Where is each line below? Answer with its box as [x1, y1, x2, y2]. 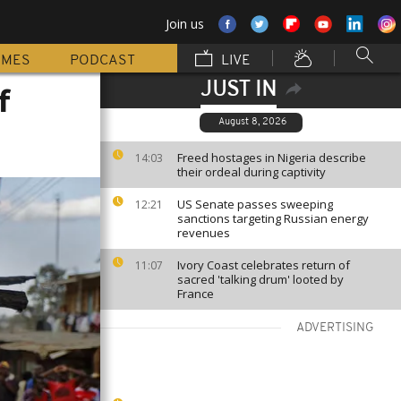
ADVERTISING [296, 321, 374, 335]
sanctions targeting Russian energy [177, 210, 369, 226]
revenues [177, 225, 230, 241]
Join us [166, 15, 204, 32]
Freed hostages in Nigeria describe [177, 149, 366, 166]
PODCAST [70, 54, 135, 68]
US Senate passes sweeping [177, 196, 333, 212]
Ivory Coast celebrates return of [177, 257, 350, 273]
